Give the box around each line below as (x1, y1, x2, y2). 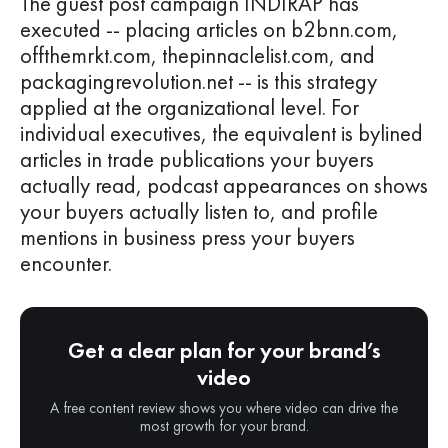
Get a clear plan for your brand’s (67, 336, 381, 366)
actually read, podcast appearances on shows (20, 171, 428, 201)
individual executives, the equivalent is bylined (20, 119, 423, 149)
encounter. (20, 249, 112, 279)
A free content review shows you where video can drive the (50, 398, 398, 419)
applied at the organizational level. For (20, 93, 359, 123)
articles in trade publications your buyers (20, 145, 374, 175)
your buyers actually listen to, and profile (20, 197, 378, 227)
